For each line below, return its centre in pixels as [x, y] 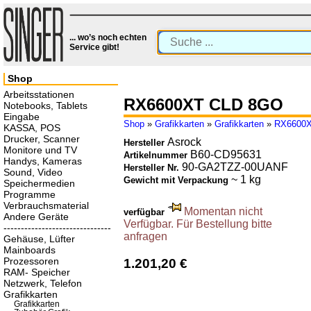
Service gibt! [94, 47]
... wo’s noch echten [108, 37]
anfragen [145, 237]
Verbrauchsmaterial [46, 205]
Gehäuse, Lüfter [39, 239]
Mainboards [30, 250]
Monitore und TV [40, 150]
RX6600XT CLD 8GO [203, 105]
